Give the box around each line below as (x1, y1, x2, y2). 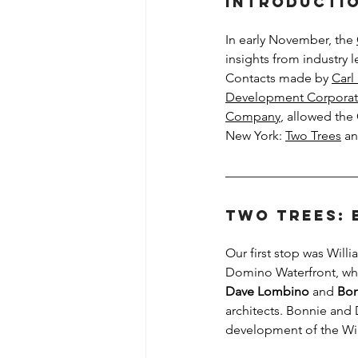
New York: (225, 128, 285, 143)
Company (225, 109, 280, 124)
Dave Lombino (225, 284, 309, 299)
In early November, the (225, 32, 356, 47)
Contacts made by (225, 70, 332, 86)
